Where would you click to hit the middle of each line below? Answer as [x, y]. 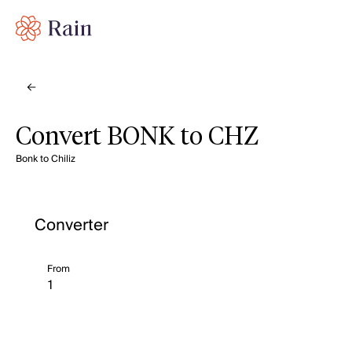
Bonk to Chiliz [46, 159]
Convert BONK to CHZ [137, 137]
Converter [71, 225]
